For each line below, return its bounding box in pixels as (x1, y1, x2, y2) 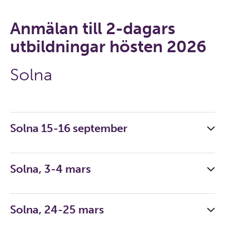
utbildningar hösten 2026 (10, 37, 206, 57)
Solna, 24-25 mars (10, 203, 104, 216)
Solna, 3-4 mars (10, 162, 91, 176)
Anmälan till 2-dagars (10, 19, 175, 39)
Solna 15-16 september (10, 122, 128, 135)
